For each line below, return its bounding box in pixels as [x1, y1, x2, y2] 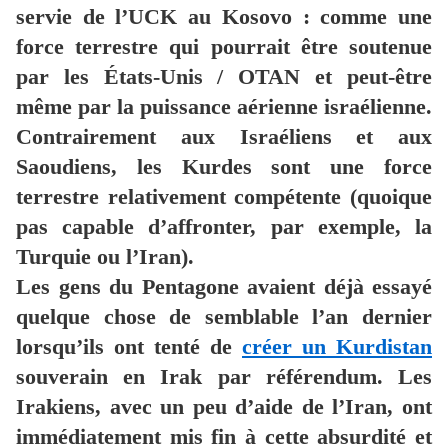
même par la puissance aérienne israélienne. [16, 94, 432, 120]
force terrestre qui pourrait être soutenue [16, 34, 432, 60]
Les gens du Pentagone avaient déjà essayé [16, 274, 432, 300]
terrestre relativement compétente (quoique [16, 184, 432, 210]
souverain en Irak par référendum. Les [16, 364, 432, 390]
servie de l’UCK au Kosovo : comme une [16, 4, 432, 30]
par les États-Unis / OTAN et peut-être [16, 64, 432, 90]
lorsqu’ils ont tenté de [16, 334, 242, 360]
